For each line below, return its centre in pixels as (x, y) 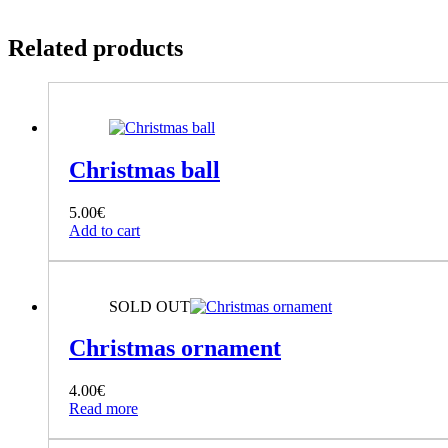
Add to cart (104, 230)
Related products (95, 47)
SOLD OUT (149, 306)
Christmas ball (144, 169)
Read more (103, 409)
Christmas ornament (175, 348)
